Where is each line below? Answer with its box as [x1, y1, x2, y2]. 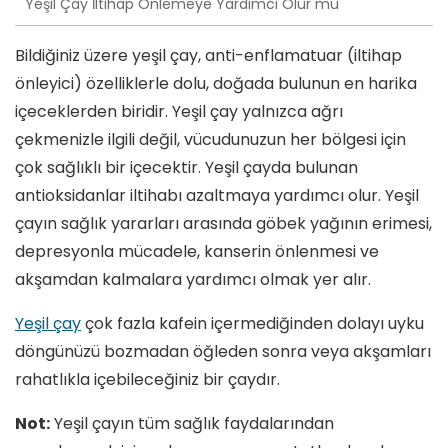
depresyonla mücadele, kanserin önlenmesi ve [15, 240, 379, 264]
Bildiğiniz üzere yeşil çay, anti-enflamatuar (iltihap [15, 44, 402, 68]
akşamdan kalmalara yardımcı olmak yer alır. [15, 268, 371, 292]
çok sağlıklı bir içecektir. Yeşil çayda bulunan [15, 156, 358, 180]
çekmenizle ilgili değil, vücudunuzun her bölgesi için [15, 128, 406, 152]
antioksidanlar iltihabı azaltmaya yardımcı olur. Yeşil [15, 184, 419, 208]
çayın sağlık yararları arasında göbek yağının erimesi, [15, 212, 432, 236]
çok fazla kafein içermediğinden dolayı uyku [81, 312, 424, 336]
